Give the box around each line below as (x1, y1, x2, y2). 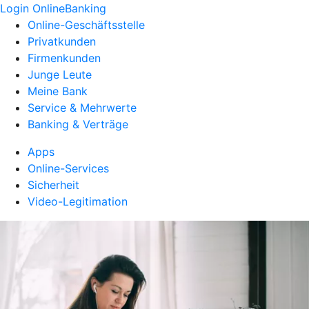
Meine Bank (28, 84, 88, 98)
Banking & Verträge (28, 117, 128, 131)
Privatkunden (28, 34, 96, 48)
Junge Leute (28, 68, 92, 81)
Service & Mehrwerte (28, 101, 137, 114)
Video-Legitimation (28, 195, 128, 208)
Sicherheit (28, 178, 79, 192)
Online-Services (28, 161, 109, 175)
